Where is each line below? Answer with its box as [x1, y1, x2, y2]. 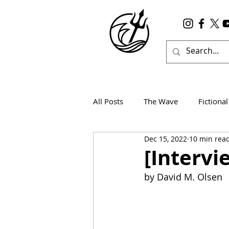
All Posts [93, 96, 123, 106]
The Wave [144, 96, 178, 106]
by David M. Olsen [144, 171, 222, 183]
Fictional [198, 96, 228, 106]
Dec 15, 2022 [144, 133, 187, 144]
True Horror [174, 136, 216, 147]
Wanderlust [113, 136, 154, 147]
